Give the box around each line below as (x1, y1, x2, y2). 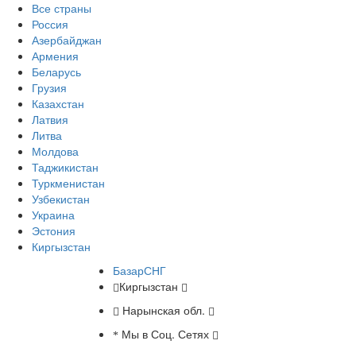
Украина (32, 207, 75, 222)
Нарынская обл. (119, 302, 208, 318)
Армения (32, 48, 79, 64)
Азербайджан (32, 32, 102, 48)
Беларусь (32, 64, 81, 79)
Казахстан (32, 95, 84, 111)
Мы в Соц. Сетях (118, 326, 212, 342)
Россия (32, 16, 68, 32)
